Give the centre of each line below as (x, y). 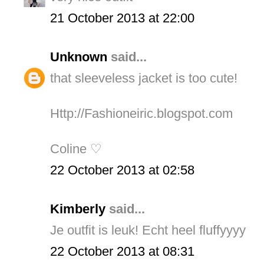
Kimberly (78, 209)
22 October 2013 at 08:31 (122, 251)
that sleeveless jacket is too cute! (144, 78)
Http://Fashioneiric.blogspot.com (141, 113)
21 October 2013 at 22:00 (122, 18)
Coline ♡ (76, 148)
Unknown (79, 57)
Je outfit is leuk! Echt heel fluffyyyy (148, 230)
